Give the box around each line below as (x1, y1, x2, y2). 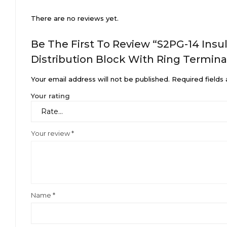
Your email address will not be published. (31, 75, 170, 84)
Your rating (31, 92, 70, 100)
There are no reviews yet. (31, 14, 119, 23)
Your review (31, 129, 71, 138)
